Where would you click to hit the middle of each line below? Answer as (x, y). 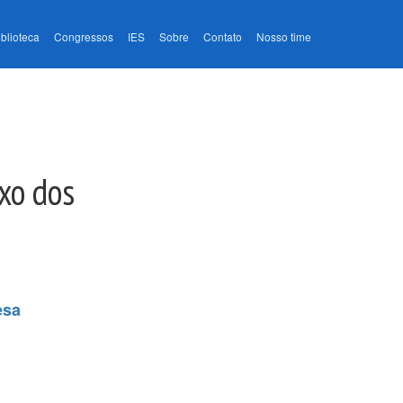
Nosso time (284, 37)
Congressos (84, 37)
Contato (223, 37)
